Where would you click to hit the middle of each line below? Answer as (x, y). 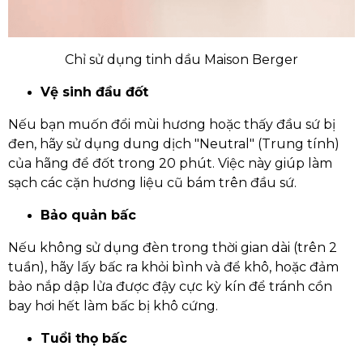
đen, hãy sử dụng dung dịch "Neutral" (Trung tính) (174, 144)
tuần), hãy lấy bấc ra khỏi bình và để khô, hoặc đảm (173, 267)
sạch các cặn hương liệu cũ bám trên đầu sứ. (152, 183)
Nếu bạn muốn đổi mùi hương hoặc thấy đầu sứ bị (172, 124)
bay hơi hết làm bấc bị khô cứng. (113, 306)
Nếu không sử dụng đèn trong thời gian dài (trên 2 (173, 248)
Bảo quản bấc (88, 215)
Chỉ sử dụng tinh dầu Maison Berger (181, 60)
